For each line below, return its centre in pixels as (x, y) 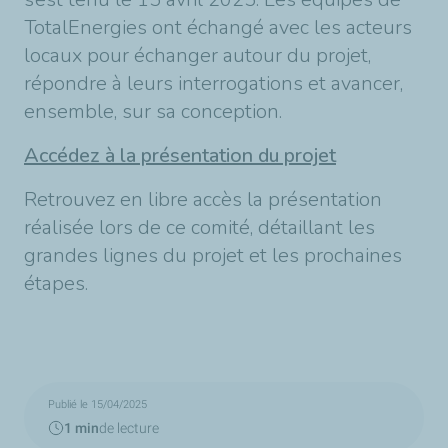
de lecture (129, 427)
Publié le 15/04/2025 (97, 404)
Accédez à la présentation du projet (180, 155)
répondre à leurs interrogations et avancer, (213, 83)
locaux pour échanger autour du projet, (197, 55)
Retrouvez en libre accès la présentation (203, 199)
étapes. (56, 283)
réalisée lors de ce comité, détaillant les (199, 227)
